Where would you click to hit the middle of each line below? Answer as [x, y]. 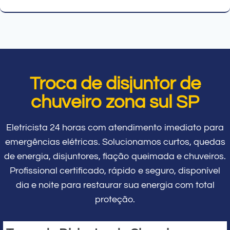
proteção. [115, 199]
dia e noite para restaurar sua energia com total [115, 185]
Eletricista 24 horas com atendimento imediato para [115, 127]
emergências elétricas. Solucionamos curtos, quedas [115, 142]
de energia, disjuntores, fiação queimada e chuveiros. [115, 156]
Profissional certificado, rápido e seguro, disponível [115, 170]
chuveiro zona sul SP [115, 102]
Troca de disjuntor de [115, 83]
